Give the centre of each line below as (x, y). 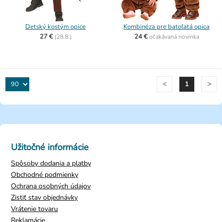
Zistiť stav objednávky (44, 197)
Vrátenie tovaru (34, 209)
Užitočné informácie (50, 147)
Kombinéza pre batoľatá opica (166, 27)
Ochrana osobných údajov (51, 186)
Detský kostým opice (55, 27)
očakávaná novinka (174, 37)
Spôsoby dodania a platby (51, 163)
